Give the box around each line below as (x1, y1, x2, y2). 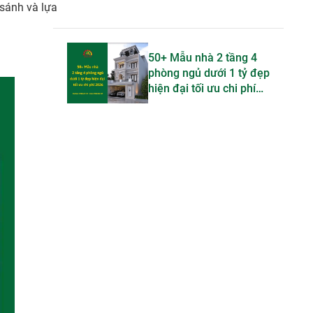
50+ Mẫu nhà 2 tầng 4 (148, 50, 257, 64)
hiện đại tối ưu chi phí (148, 81, 256, 95)
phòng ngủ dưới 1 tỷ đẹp (148, 66, 270, 80)
